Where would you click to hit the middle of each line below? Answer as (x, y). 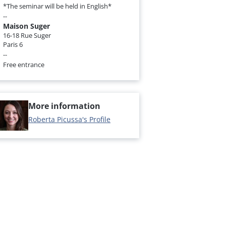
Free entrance (24, 64)
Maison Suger (26, 26)
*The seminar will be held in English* (57, 6)
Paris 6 (13, 44)
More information (64, 106)
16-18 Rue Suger (27, 35)
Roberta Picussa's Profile (69, 119)
